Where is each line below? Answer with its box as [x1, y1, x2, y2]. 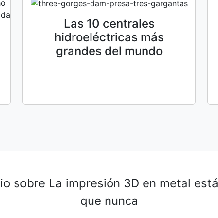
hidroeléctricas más [54, 30, 164, 45]
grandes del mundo [55, 44, 163, 58]
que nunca [80, 193, 138, 208]
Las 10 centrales [63, 17, 155, 31]
